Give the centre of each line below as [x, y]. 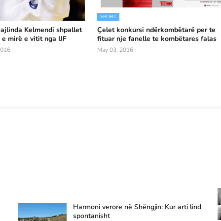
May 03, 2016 [115, 50]
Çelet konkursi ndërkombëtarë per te [157, 30]
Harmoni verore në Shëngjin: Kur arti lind [137, 207]
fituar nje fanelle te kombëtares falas [157, 39]
